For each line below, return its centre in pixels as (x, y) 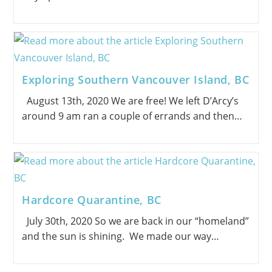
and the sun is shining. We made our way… (120, 236)
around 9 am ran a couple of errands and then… (132, 116)
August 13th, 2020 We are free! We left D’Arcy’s (130, 100)
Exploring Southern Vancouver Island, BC (135, 79)
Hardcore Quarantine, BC (91, 199)
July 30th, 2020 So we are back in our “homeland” (135, 221)
